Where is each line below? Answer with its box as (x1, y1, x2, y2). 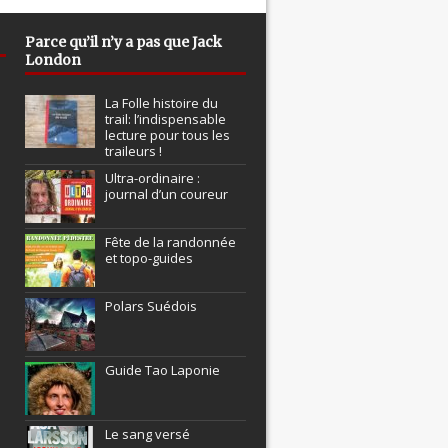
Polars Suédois (105, 297, 198, 316)
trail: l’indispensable (105, 110, 227, 129)
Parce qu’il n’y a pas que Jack (25, 33, 223, 52)
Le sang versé (105, 425, 191, 444)
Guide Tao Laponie (105, 361, 221, 380)
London (25, 51, 82, 70)
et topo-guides (105, 249, 194, 268)
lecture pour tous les (105, 126, 231, 145)
